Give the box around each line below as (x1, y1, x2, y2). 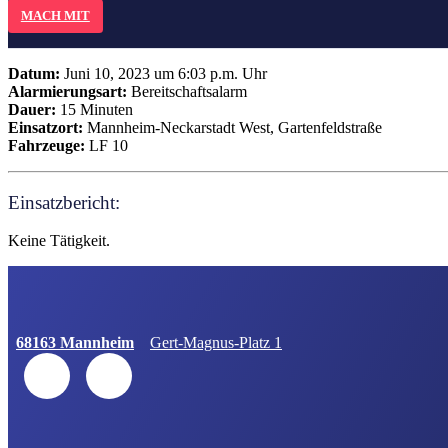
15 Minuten (56, 101, 133, 118)
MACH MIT (20, 9, 90, 23)
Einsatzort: (8, 119, 83, 136)
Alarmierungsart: (8, 83, 127, 100)
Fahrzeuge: (8, 137, 85, 154)
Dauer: (8, 101, 56, 118)
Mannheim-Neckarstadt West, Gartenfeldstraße (83, 119, 382, 136)
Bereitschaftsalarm (127, 83, 247, 100)
